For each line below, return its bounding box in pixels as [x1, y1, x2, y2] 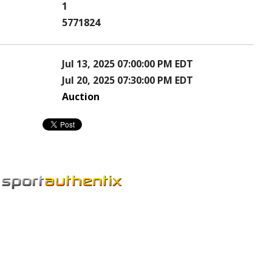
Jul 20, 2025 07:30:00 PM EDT [62, 73, 193, 87]
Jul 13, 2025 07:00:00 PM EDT [62, 57, 193, 71]
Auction [62, 90, 100, 104]
